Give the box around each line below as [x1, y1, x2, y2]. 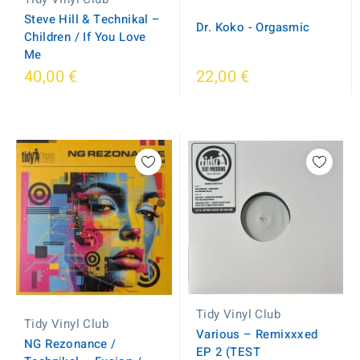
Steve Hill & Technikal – [24, 10, 161, 28]
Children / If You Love [24, 28, 146, 46]
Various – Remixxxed [196, 325, 318, 343]
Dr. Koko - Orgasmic [196, 18, 310, 36]
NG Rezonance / [24, 334, 117, 353]
